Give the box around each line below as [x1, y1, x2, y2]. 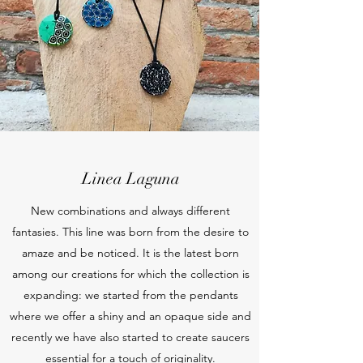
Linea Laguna [81, 169, 180, 189]
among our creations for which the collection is [11, 267, 250, 281]
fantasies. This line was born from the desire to [12, 224, 249, 239]
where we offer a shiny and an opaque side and [10, 309, 251, 323]
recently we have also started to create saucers [11, 330, 250, 344]
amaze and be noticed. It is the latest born [22, 246, 239, 260]
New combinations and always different [31, 203, 230, 218]
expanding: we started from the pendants [23, 288, 238, 302]
